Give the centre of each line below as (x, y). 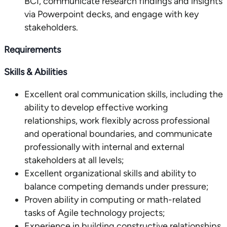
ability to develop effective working (96, 107)
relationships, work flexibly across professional (117, 121)
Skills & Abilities (35, 72)
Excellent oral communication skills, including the (124, 94)
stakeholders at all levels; (74, 160)
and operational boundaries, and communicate (118, 134)
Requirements (32, 50)
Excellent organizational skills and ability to (110, 173)
